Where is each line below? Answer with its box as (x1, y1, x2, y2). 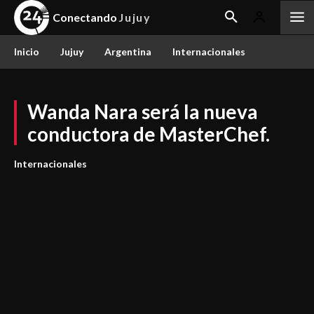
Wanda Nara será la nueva (27, 100, 258, 123)
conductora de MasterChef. (27, 122, 270, 146)
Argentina (104, 46, 151, 57)
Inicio (14, 46, 39, 57)
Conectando (53, 11, 117, 24)
